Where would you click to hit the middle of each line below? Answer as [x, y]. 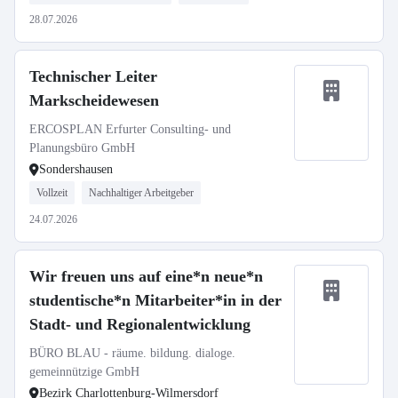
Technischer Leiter [93, 76]
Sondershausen [76, 169]
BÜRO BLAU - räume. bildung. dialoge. [132, 353]
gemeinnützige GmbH [84, 372]
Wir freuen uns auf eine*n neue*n [146, 276]
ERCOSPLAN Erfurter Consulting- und [130, 129]
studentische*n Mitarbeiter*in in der [155, 300]
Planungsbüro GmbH [82, 148]
